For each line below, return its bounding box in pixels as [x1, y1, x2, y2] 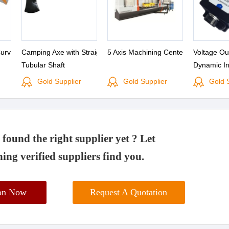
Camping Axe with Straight [21, 48, 106, 56]
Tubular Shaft [21, 61, 65, 69]
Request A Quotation [90, 187, 167, 197]
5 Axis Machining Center [107, 48, 186, 56]
